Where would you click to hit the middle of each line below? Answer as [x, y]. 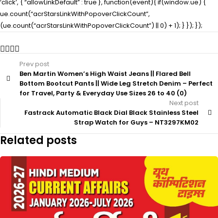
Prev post [34, 64]
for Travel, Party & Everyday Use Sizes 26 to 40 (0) [103, 93]
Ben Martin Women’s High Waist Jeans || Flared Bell [105, 73]
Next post [184, 103]
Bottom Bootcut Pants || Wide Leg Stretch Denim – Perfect [116, 83]
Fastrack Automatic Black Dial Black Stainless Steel [111, 112]
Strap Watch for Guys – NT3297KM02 [136, 122]
